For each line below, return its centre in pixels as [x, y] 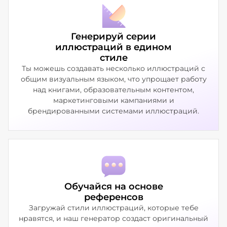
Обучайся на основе [113, 186]
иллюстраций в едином [113, 47]
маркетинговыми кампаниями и [113, 100]
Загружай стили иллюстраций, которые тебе [113, 207]
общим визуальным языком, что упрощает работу [113, 79]
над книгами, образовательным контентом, [113, 89]
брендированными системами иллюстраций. [113, 111]
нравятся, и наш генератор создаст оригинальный [113, 218]
